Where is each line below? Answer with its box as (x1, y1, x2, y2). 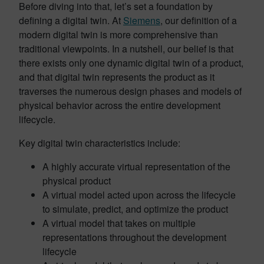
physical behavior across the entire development (19, 98, 220, 112)
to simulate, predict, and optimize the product (42, 202, 228, 216)
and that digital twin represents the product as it (19, 70, 214, 84)
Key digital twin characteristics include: (19, 136, 180, 150)
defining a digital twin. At (19, 13, 123, 27)
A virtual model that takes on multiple (42, 216, 196, 230)
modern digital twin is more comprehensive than (19, 27, 218, 41)
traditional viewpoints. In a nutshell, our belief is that (19, 41, 233, 55)
